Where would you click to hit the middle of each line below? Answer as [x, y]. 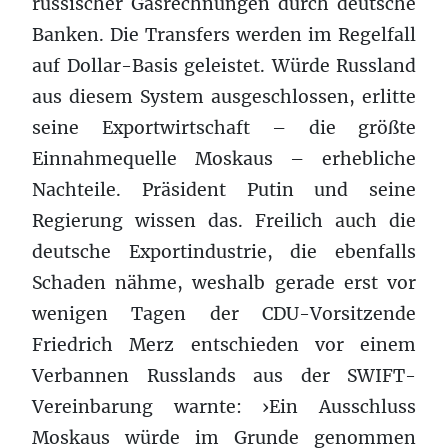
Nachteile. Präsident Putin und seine [224, 189]
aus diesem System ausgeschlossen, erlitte [224, 96]
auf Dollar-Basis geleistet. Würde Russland [224, 65]
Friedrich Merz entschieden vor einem [224, 344]
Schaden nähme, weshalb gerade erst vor [224, 282]
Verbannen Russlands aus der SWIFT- [224, 375]
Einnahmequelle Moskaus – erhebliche [224, 158]
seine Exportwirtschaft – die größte [224, 127]
